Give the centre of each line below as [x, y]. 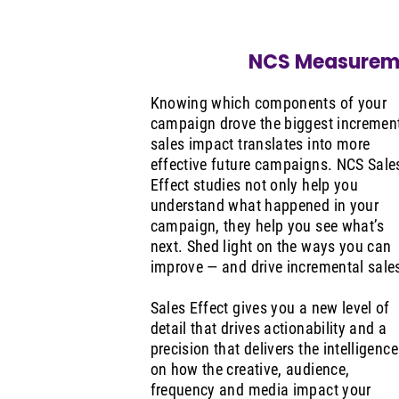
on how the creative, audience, [250, 370]
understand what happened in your [265, 206]
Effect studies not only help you [254, 185]
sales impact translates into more [260, 144]
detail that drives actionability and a [269, 329]
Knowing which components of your [269, 103]
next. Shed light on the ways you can [271, 247]
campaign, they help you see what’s [267, 226]
